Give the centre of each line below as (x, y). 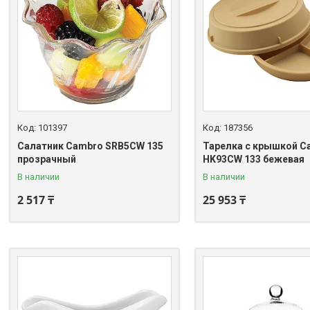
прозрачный (47, 159)
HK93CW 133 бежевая (253, 159)
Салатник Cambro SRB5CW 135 (90, 146)
